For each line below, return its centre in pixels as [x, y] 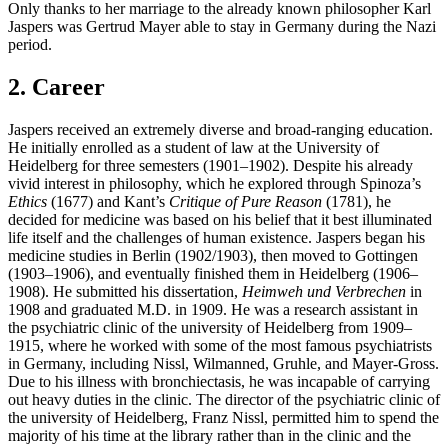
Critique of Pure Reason [245, 201]
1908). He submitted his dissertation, [125, 291]
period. [30, 45]
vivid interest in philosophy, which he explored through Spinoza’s [214, 183]
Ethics [27, 201]
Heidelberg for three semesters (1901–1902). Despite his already [210, 165]
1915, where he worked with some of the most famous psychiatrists [220, 345]
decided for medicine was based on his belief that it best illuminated [220, 219]
